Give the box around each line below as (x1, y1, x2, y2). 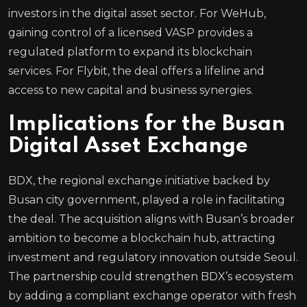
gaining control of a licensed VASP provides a (8, 25, 253, 39)
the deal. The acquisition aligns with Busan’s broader (8, 212, 295, 225)
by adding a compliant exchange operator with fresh (8, 288, 296, 302)
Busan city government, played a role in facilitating (8, 193, 285, 206)
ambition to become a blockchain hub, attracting (8, 231, 275, 245)
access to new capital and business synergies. (8, 83, 253, 97)
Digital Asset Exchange (8, 135, 248, 157)
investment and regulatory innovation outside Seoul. (8, 250, 298, 264)
